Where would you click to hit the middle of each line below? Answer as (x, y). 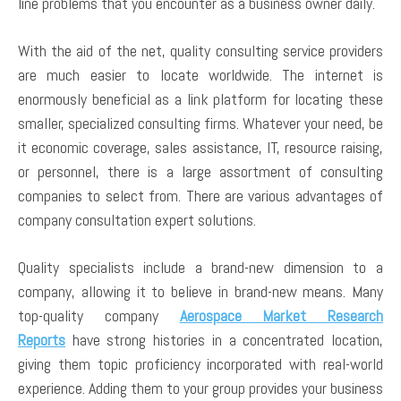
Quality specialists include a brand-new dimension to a (200, 268)
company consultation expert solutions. (137, 220)
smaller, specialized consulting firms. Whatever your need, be (200, 124)
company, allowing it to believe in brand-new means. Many (200, 292)
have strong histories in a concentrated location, (224, 340)
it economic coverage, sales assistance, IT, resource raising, (200, 148)
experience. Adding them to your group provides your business (200, 388)
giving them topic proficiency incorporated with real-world (200, 364)
